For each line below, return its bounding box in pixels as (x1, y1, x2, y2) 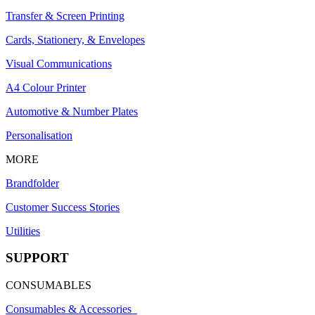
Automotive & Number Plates (6, 105, 138, 117)
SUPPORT (6, 250, 69, 266)
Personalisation (6, 129, 72, 141)
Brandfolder (6, 176, 59, 189)
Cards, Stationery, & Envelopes (6, 33, 145, 46)
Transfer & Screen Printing (6, 9, 124, 22)
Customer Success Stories (6, 200, 120, 213)
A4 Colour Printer (6, 81, 86, 94)
